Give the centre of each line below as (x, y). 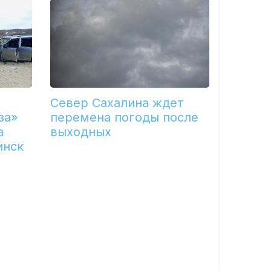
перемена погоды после (125, 118)
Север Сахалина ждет (117, 103)
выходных (81, 132)
